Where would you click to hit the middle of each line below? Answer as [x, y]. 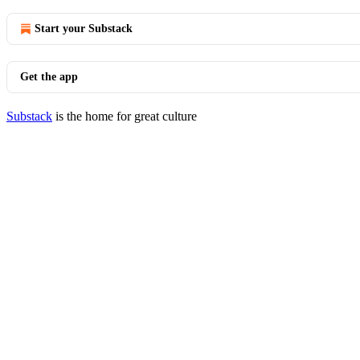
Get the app [49, 77]
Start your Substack [84, 29]
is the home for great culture [125, 116]
